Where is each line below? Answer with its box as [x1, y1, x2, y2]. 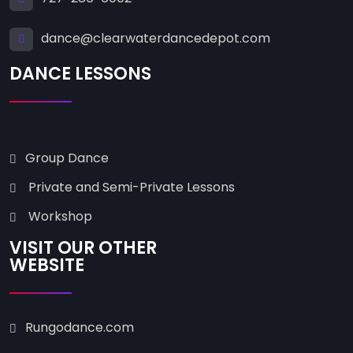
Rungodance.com [25, 318, 134, 337]
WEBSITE [9, 253, 84, 278]
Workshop [25, 206, 92, 225]
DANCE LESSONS [9, 61, 151, 86]
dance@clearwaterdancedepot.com [41, 28, 270, 47]
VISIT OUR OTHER [9, 236, 157, 261]
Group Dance [25, 148, 109, 167]
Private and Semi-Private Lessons [25, 177, 235, 196]
